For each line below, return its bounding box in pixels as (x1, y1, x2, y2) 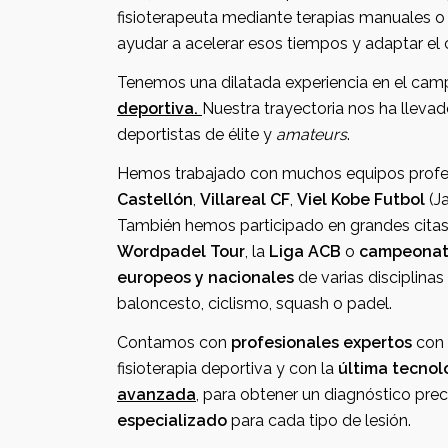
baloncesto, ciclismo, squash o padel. (117, 294, 392, 313)
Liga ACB (269, 242, 341, 261)
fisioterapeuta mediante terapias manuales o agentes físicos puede (117, 8, 222, 27)
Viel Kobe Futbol (297, 190, 425, 209)
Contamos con (199, 333, 231, 352)
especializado (117, 411, 227, 430)
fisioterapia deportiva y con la (201, 359, 338, 378)
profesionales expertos (231, 333, 412, 352)
